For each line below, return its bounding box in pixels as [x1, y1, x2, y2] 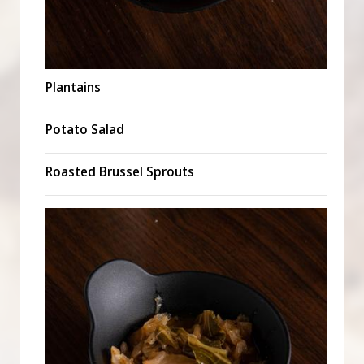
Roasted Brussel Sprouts [45, 163, 194, 180]
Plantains [45, 79, 101, 96]
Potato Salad [45, 121, 124, 138]
